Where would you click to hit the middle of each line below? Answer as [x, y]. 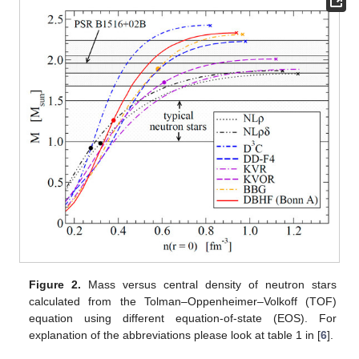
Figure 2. [55, 284]
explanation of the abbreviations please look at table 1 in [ [175, 335]
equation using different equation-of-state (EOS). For [183, 318]
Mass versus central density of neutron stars [209, 284]
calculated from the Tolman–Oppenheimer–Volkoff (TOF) [183, 301]
